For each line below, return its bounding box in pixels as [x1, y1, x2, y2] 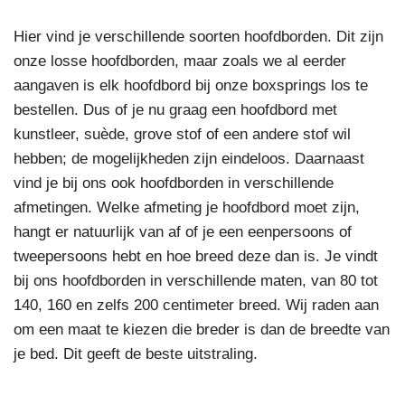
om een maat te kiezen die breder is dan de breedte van [14, 321, 390, 338]
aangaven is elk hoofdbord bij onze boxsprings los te [14, 77, 368, 94]
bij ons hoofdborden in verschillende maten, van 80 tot [14, 272, 378, 289]
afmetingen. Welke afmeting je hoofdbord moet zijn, [14, 199, 360, 216]
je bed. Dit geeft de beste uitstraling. [14, 345, 258, 363]
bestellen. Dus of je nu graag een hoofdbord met [14, 101, 337, 118]
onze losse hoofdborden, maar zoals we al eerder [14, 52, 346, 70]
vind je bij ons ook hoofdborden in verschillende [14, 174, 334, 192]
